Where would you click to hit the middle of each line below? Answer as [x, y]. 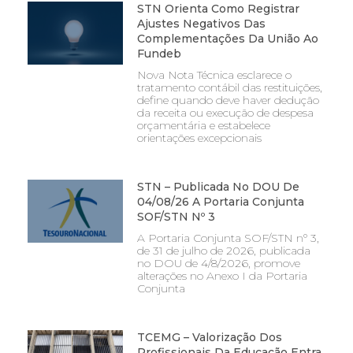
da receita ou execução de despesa [225, 112]
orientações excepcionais [199, 137]
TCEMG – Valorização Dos [209, 337]
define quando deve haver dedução [228, 100]
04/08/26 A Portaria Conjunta [220, 201]
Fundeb [159, 53]
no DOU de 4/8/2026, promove [218, 263]
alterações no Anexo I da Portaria [222, 275]
